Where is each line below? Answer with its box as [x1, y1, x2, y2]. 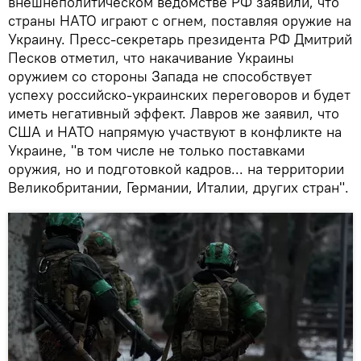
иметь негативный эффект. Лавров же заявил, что [8, 103, 339, 122]
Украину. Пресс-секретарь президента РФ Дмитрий [8, 29, 352, 48]
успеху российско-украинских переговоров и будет [8, 85, 351, 104]
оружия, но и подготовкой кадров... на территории [8, 159, 344, 178]
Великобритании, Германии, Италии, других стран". [8, 177, 349, 197]
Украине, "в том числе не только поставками [8, 140, 305, 160]
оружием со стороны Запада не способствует [8, 66, 312, 85]
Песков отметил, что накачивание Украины [8, 48, 294, 67]
